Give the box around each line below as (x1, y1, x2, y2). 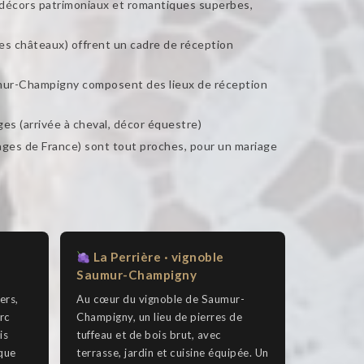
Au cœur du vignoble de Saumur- (76, 292, 245, 306)
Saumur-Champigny (76, 267, 197, 283)
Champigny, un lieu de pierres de (76, 310, 242, 324)
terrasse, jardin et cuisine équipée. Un (76, 346, 269, 360)
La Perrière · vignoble (90, 249, 224, 265)
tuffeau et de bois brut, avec (76, 328, 222, 342)
